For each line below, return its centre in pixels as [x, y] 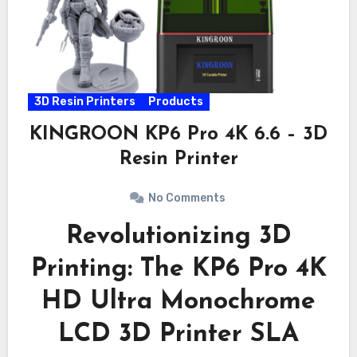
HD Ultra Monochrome [178, 302]
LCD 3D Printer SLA [178, 334]
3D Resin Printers [84, 101]
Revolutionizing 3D [178, 236]
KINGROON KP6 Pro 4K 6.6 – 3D [178, 134]
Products [175, 101]
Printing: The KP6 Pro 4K [178, 269]
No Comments [186, 198]
